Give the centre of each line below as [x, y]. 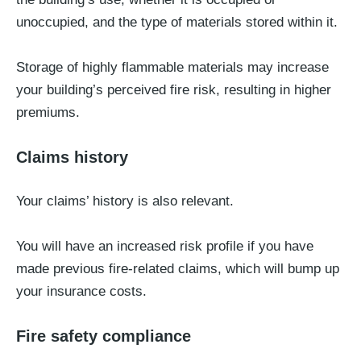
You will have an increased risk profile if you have [165, 246]
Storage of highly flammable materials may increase [172, 67]
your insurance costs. [81, 291]
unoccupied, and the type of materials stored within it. [177, 22]
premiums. [48, 112]
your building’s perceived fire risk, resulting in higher [174, 90]
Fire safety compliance [104, 336]
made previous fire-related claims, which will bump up [178, 269]
